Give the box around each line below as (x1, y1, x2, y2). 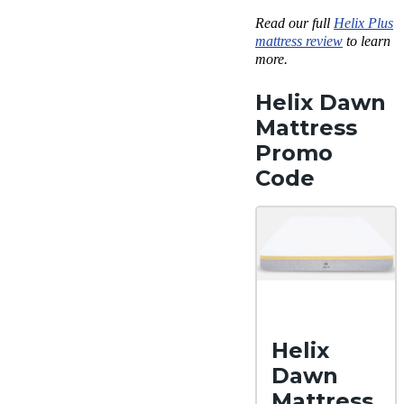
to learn (343, 33, 390, 50)
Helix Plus (334, 15, 393, 32)
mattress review (255, 33, 343, 50)
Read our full (255, 15, 334, 32)
